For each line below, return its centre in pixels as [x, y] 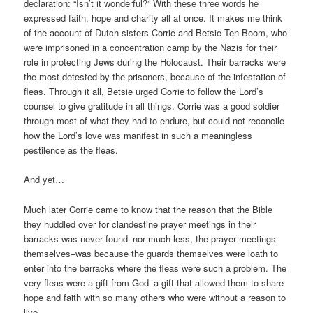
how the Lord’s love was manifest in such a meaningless [138, 136]
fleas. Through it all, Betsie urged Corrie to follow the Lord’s [144, 92]
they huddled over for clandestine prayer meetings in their [140, 224]
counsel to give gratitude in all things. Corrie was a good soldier [152, 106]
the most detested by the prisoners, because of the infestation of [155, 77]
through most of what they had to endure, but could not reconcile [154, 121]
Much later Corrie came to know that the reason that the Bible [148, 209]
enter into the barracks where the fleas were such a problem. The [155, 268]
